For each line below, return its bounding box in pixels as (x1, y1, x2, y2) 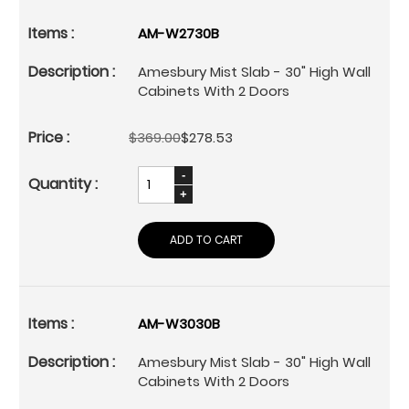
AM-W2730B (138, 23, 219, 43)
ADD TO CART (170, 231, 243, 247)
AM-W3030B (138, 313, 220, 333)
